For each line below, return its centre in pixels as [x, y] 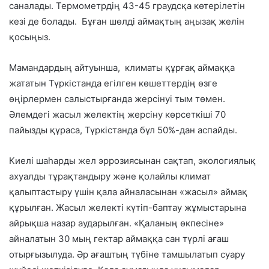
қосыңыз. [30, 37]
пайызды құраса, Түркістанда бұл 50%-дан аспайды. [123, 130]
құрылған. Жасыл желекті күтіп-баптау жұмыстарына [128, 208]
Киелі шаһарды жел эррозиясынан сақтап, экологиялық [132, 161]
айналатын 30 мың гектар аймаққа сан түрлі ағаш [119, 239]
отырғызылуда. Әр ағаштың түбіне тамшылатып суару [127, 255]
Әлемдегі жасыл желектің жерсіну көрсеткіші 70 [117, 115]
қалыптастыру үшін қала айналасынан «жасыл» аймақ [128, 192]
